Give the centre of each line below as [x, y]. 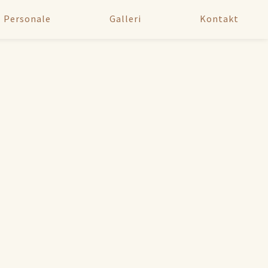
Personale [27, 19]
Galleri [125, 19]
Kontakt [219, 19]
